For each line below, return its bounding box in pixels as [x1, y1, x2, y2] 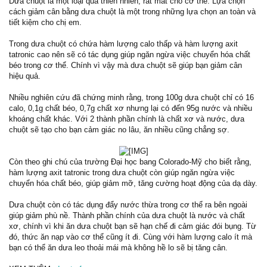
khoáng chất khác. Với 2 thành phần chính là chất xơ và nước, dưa [9, 114, 244, 123]
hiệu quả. [9, 72, 41, 80]
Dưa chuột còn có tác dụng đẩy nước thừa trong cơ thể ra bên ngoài [9, 200, 247, 209]
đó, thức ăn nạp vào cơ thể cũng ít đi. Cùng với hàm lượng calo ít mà [9, 232, 252, 241]
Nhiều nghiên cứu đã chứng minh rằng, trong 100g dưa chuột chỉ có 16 [9, 93, 254, 102]
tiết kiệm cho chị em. [9, 18, 82, 27]
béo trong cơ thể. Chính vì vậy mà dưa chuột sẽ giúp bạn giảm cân [9, 61, 242, 70]
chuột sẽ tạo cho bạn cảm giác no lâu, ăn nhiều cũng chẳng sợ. [9, 125, 229, 134]
